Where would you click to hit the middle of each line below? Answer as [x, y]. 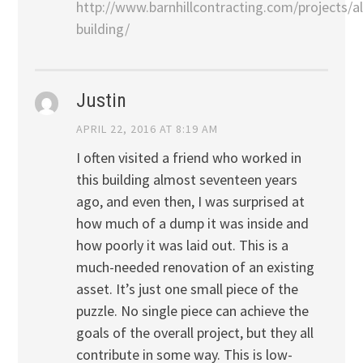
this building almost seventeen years [186, 179]
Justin [101, 101]
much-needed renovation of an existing [195, 267]
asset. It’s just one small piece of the [187, 288]
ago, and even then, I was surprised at [190, 201]
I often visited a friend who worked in [188, 157]
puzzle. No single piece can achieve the [192, 310]
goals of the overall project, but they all [194, 332]
